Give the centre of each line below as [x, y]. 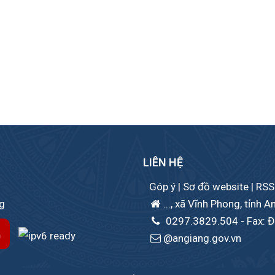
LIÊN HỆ [163, 163]
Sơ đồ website [217, 187]
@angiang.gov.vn [202, 238]
